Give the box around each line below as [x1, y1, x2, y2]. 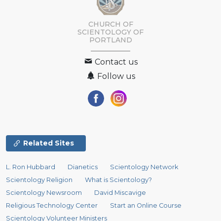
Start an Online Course [110, 201, 182, 209]
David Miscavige [94, 188, 147, 196]
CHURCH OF [88, 19, 133, 29]
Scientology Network [110, 163, 179, 171]
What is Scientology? [85, 176, 152, 184]
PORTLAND [89, 35, 132, 44]
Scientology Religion [6, 176, 73, 184]
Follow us [95, 71, 135, 81]
